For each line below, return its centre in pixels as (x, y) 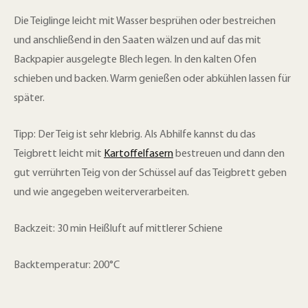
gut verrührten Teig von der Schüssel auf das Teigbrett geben (150, 174)
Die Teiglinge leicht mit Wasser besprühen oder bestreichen (145, 22)
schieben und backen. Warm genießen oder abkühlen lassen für (152, 79)
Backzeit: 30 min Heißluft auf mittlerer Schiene (118, 229)
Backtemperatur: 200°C (67, 266)
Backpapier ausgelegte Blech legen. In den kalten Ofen (135, 60)
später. (29, 99)
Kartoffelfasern (139, 154)
